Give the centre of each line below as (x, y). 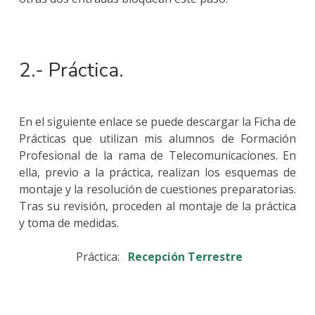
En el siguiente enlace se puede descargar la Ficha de (157, 122)
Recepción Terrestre (185, 257)
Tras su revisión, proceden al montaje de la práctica (157, 206)
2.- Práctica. (71, 71)
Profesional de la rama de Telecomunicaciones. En (157, 156)
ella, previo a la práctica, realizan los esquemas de (157, 173)
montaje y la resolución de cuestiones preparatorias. (157, 189)
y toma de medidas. (69, 223)
